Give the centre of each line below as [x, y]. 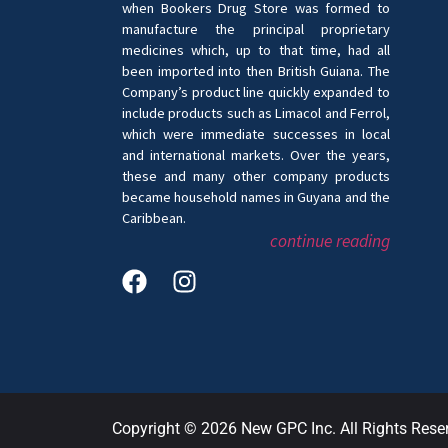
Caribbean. [154, 218]
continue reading [329, 241]
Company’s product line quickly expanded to [256, 92]
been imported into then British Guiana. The [256, 71]
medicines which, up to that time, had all [256, 50]
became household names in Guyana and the [256, 197]
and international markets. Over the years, [256, 155]
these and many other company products [256, 176]
